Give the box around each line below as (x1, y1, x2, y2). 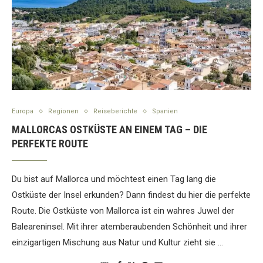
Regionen (48, 107, 79, 116)
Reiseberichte (93, 107, 137, 116)
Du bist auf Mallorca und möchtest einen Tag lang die (12, 174, 216, 185)
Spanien (152, 107, 178, 116)
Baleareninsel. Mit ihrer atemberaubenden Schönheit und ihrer (12, 221, 247, 232)
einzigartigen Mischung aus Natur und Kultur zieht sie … (12, 237, 223, 248)
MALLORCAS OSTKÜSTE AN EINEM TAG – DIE (12, 123, 207, 136)
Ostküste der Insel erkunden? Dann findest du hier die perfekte (12, 190, 251, 201)
